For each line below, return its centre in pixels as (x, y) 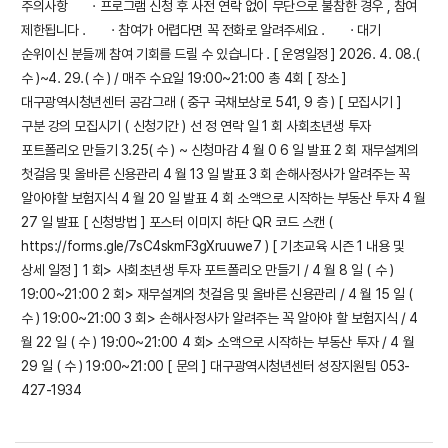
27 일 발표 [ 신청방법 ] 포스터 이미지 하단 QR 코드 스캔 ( (177, 222)
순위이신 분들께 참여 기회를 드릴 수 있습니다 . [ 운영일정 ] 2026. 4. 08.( (220, 54)
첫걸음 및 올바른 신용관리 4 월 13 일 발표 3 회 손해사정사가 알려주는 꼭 (215, 174)
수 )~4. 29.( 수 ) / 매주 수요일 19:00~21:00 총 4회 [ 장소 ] (184, 78)
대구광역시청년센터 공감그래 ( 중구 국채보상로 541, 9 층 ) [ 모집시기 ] (211, 102)
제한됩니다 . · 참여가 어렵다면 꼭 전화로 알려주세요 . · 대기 (201, 30)
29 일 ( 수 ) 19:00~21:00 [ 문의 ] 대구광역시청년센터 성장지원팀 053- (215, 366)
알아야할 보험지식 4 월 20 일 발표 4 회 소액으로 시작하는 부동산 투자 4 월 (223, 198)
